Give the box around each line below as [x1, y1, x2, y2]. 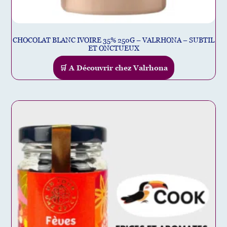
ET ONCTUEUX [88, 44, 139, 53]
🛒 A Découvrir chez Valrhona [59, 63, 168, 72]
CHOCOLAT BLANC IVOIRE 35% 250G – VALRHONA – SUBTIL [13, 35, 214, 45]
